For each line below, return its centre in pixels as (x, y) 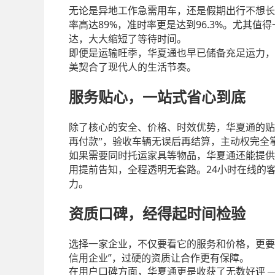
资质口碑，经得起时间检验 (157, 215)
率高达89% (93, 25)
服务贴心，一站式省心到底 (157, 98)
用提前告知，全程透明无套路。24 (143, 170)
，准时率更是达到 (157, 25)
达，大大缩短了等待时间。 (128, 39)
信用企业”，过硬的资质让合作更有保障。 (159, 258)
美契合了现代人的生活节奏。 (133, 68)
